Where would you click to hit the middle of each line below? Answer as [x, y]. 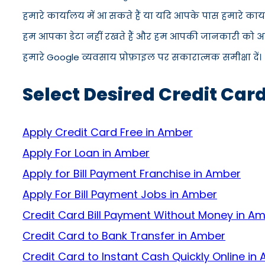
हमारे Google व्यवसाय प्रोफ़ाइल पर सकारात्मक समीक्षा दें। [142, 57]
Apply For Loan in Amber [86, 153]
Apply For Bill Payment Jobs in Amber [120, 194]
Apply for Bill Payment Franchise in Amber [132, 174]
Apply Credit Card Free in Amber [108, 132]
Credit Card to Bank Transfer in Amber [124, 236]
